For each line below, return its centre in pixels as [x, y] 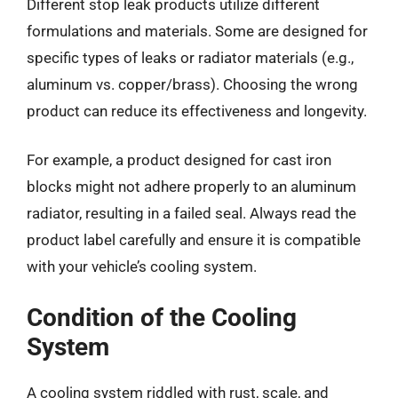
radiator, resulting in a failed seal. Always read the [191, 213]
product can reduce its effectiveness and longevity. [197, 111]
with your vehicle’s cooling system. [142, 267]
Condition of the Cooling [162, 317]
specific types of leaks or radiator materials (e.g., [190, 57]
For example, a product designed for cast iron [179, 160]
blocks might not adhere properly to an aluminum [191, 187]
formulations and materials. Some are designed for [197, 31]
